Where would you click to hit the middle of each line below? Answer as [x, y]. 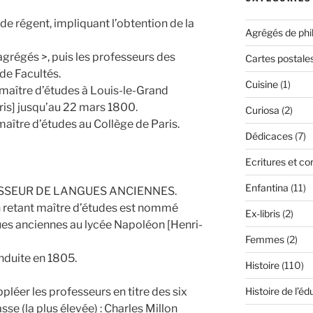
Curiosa [262, 110]
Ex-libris [262, 214]
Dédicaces [269, 136]
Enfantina [267, 188]
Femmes [264, 240]
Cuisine [261, 85]
